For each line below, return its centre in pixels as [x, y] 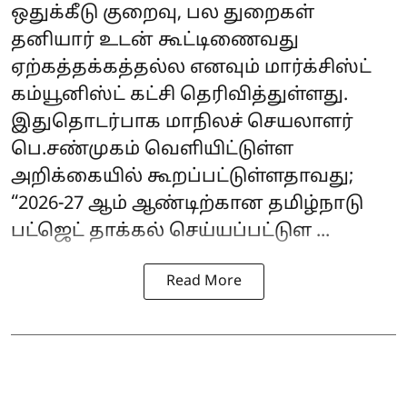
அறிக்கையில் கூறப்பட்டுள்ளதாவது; [182, 178]
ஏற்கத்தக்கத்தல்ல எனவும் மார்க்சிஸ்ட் [191, 69]
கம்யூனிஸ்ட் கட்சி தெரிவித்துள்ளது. [179, 96]
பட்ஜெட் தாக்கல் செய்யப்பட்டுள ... [170, 232]
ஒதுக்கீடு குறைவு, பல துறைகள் [163, 14]
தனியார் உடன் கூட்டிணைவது [155, 41]
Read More [203, 282]
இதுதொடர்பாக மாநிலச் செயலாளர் [182, 123]
